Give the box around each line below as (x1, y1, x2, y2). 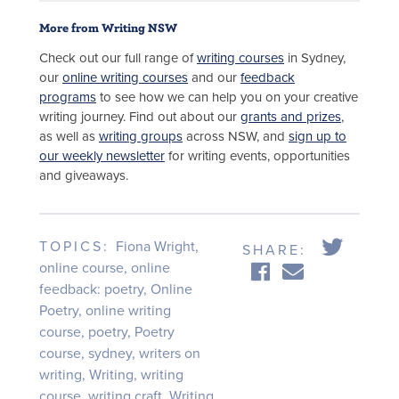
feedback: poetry (39, 280, 143, 298)
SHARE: (241, 240, 313, 259)
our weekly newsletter (39, 148, 165, 165)
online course (39, 258, 124, 277)
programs (39, 89, 96, 106)
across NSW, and (183, 128, 289, 145)
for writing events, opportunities (165, 148, 350, 165)
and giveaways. (39, 167, 128, 184)
